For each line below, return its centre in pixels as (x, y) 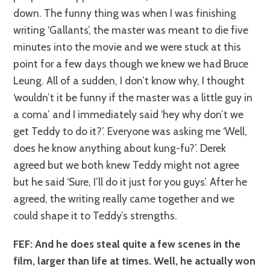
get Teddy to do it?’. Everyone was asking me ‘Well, (130, 131)
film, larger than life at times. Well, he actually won (135, 260)
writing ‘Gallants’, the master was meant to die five (131, 30)
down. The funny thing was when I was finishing (125, 13)
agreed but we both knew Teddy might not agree (127, 165)
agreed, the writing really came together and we (124, 199)
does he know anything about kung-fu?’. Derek (120, 148)
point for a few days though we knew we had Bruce (131, 64)
